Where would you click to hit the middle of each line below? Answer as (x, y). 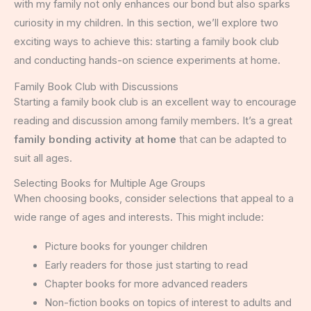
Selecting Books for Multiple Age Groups (110, 184)
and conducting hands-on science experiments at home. (147, 60)
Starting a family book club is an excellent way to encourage (155, 102)
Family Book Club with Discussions (96, 86)
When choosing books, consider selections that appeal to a (154, 199)
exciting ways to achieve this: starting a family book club (146, 41)
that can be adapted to (232, 139)
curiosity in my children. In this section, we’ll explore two (146, 23)
